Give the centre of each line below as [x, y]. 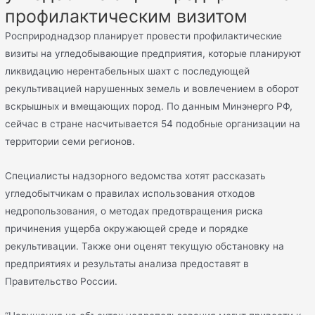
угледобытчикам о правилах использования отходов [130, 193]
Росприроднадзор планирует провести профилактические [144, 36]
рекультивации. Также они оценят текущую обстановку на [145, 246]
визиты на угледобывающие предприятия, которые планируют [153, 54]
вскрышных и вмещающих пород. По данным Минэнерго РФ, [149, 107]
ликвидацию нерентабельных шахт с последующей [128, 71]
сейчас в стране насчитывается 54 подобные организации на [153, 124]
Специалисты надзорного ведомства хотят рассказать [136, 176]
